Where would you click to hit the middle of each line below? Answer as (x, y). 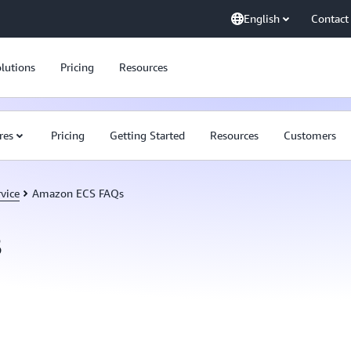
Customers (310, 135)
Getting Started (147, 135)
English (262, 18)
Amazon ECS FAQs (78, 193)
